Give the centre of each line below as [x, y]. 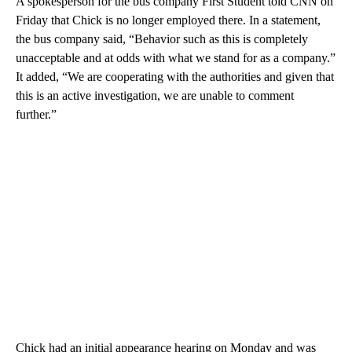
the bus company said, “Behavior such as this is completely [162, 38]
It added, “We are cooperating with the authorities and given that [175, 76]
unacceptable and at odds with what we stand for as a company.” [176, 57]
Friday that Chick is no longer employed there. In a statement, [168, 20]
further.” [36, 114]
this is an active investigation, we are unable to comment [155, 95]
